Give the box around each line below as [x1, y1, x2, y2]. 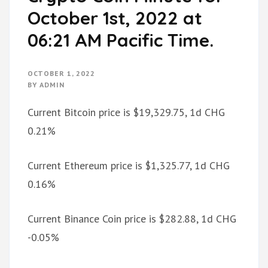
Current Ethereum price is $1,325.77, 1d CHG [28, 159, 230, 173]
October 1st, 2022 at [28, 7, 202, 30]
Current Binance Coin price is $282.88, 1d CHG [28, 212, 236, 226]
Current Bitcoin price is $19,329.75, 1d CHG [28, 105, 225, 120]
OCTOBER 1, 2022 [28, 69, 95, 78]
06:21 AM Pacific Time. [28, 29, 214, 52]
